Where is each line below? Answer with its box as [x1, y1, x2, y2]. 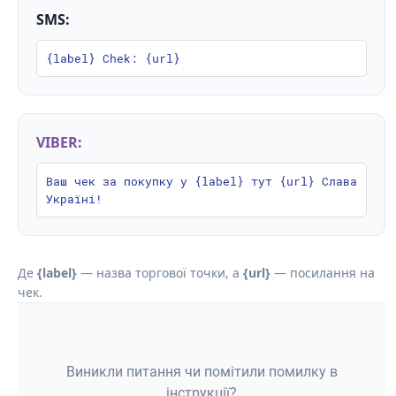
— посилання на [270, 263, 375, 281]
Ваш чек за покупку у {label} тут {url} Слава [46, 172, 357, 189]
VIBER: [36, 132, 82, 152]
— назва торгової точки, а [77, 263, 243, 281]
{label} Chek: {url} [46, 49, 180, 66]
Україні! [46, 190, 103, 207]
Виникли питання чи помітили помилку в [65, 362, 338, 380]
